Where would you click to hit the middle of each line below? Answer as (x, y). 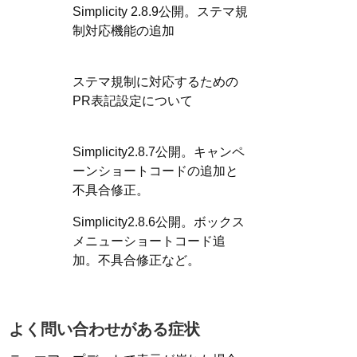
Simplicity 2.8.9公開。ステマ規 (160, 12)
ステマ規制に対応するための (155, 82)
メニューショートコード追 (149, 241)
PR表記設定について (133, 101)
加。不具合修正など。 (136, 261)
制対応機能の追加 (124, 31)
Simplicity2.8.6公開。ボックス (159, 222)
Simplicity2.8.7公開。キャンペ (159, 152)
